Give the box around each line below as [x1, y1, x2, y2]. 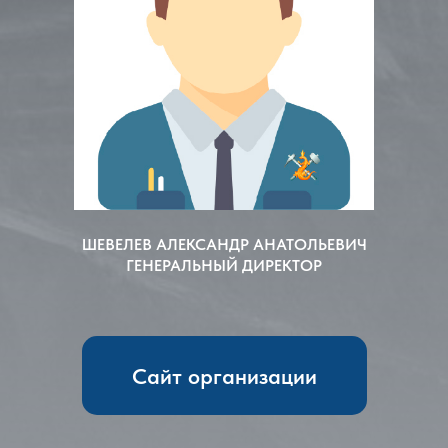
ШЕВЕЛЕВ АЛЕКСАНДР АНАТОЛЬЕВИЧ [81, 235, 367, 254]
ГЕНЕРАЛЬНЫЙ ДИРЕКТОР [126, 256, 322, 275]
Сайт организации [131, 362, 317, 389]
